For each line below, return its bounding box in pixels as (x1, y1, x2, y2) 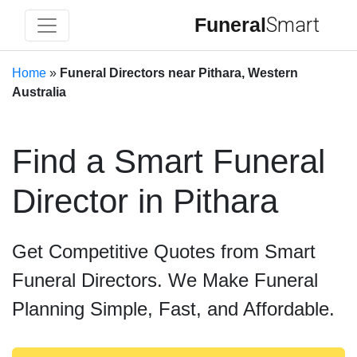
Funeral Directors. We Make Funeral (12, 269, 318, 291)
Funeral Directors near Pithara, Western (60, 66, 298, 80)
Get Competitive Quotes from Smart (12, 241, 316, 262)
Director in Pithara (12, 182, 278, 220)
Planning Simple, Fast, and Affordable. (12, 298, 335, 320)
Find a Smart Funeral (12, 143, 325, 180)
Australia (12, 85, 66, 99)
